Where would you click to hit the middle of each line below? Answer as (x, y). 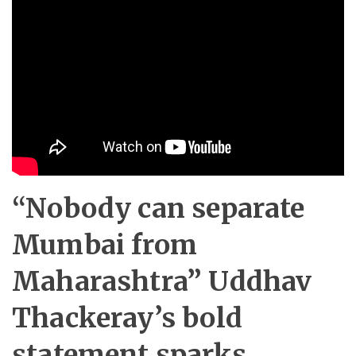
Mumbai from (104, 244)
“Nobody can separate (159, 208)
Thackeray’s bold (127, 317)
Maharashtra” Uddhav (162, 281)
